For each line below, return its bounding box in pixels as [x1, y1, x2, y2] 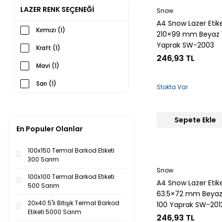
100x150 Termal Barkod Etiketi [28, 146, 114, 155]
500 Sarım [28, 181, 59, 190]
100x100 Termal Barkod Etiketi [28, 172, 114, 181]
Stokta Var [157, 83, 188, 91]
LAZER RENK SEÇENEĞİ [20, 4, 94, 14]
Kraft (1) [36, 44, 60, 52]
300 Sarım [28, 155, 59, 164]
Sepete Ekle [174, 115, 216, 125]
